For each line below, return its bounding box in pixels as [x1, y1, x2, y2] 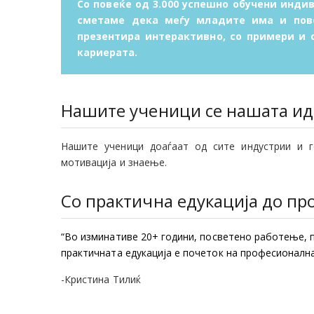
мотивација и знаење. [61, 156, 168, 169]
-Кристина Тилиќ [61, 273, 141, 286]
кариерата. [77, 46, 138, 59]
